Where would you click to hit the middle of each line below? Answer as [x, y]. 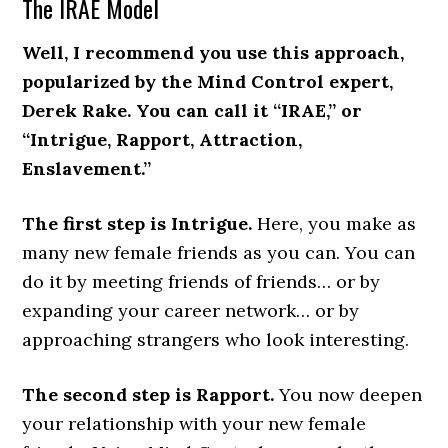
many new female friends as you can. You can [219, 253]
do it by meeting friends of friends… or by [201, 282]
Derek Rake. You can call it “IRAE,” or [192, 111]
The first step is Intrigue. [137, 224]
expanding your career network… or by [191, 311]
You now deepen [351, 395]
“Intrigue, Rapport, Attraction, [162, 140]
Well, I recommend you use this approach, [213, 53]
